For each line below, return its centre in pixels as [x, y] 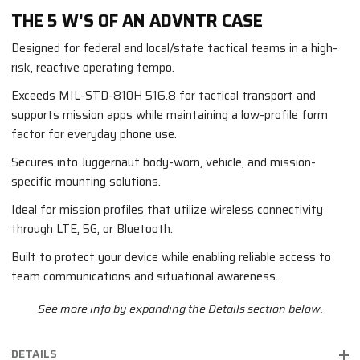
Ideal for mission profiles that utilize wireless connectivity [167, 210]
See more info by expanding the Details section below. [180, 309]
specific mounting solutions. [86, 182]
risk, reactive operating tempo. [93, 68]
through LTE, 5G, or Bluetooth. [92, 229]
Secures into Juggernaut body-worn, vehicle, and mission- [164, 163]
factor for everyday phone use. [94, 135]
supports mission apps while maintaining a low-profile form [170, 115]
